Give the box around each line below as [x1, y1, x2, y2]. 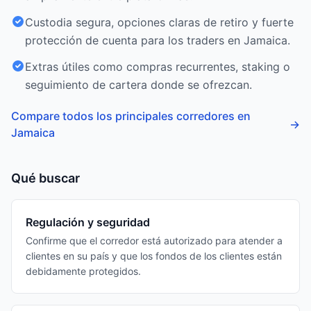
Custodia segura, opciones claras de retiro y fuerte [25, 15, 294, 29]
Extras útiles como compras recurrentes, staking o [25, 60, 290, 74]
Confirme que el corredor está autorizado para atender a [26, 235, 283, 246]
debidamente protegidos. [26, 265, 141, 277]
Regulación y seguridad [26, 215, 150, 229]
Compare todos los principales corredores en [11, 109, 251, 123]
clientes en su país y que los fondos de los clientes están [26, 250, 282, 262]
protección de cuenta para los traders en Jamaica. [25, 33, 290, 47]
